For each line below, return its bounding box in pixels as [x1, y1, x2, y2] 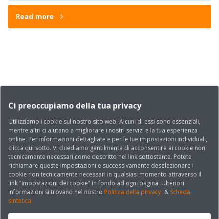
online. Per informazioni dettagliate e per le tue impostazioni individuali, [8, 135, 207, 143]
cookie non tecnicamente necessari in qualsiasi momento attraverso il [8, 170, 201, 178]
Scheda [170, 188, 190, 196]
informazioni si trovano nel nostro [8, 188, 104, 196]
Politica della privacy [104, 188, 161, 196]
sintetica [8, 197, 31, 205]
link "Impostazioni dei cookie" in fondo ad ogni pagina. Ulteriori [8, 179, 184, 187]
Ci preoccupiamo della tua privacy [8, 100, 141, 111]
